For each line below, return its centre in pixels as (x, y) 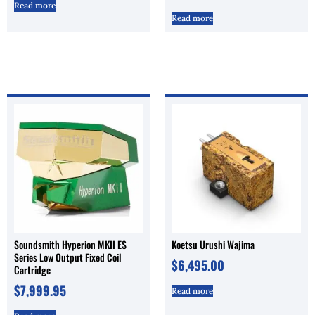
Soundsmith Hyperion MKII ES (70, 244)
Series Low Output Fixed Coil (68, 257)
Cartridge (32, 269)
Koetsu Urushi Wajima (213, 244)
